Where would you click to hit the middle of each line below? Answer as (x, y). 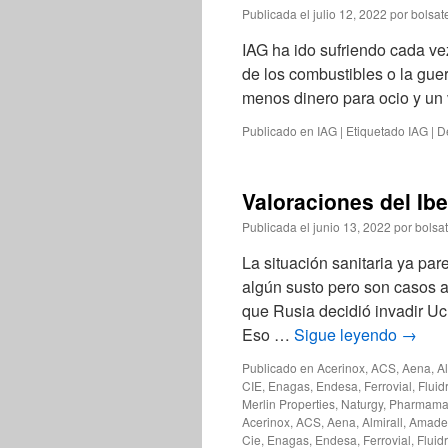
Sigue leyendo (347, 334)
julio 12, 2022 (350, 13)
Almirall (382, 421)
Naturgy (362, 403)
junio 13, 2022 (352, 226)
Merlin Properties (288, 403)
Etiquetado (375, 130)
